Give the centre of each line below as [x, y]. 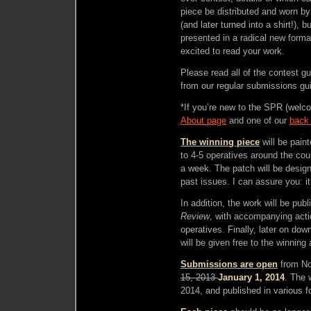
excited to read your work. [233, 51]
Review [195, 216]
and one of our [258, 120]
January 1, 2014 [251, 277]
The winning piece [220, 142]
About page [203, 120]
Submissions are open [229, 264]
